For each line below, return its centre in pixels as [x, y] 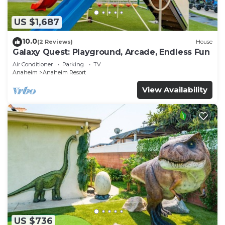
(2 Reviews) [55, 42]
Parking [73, 64]
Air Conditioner [33, 64]
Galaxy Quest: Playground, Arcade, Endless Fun [111, 52]
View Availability [175, 89]
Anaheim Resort [64, 72]
